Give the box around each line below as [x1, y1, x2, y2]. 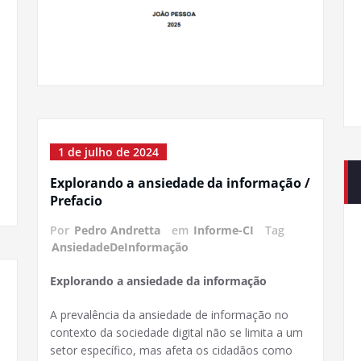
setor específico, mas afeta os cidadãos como [50, 342, 293, 359]
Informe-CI [193, 222, 254, 239]
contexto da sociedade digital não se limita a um [50, 325, 303, 341]
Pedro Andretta [74, 222, 160, 239]
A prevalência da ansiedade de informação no [50, 307, 288, 323]
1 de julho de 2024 [58, 144, 159, 160]
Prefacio [50, 192, 102, 210]
